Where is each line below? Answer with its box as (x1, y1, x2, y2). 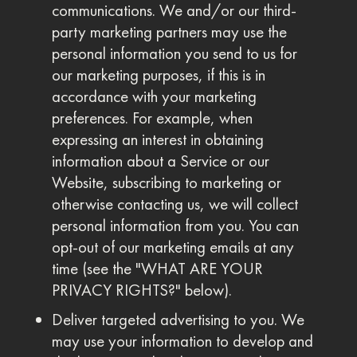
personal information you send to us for (51, 43, 297, 64)
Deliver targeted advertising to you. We (51, 309, 304, 330)
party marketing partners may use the (51, 22, 287, 42)
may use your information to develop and (51, 331, 313, 351)
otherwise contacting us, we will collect (51, 194, 298, 214)
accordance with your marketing (51, 86, 257, 107)
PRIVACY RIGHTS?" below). (51, 280, 232, 300)
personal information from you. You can (51, 215, 299, 236)
